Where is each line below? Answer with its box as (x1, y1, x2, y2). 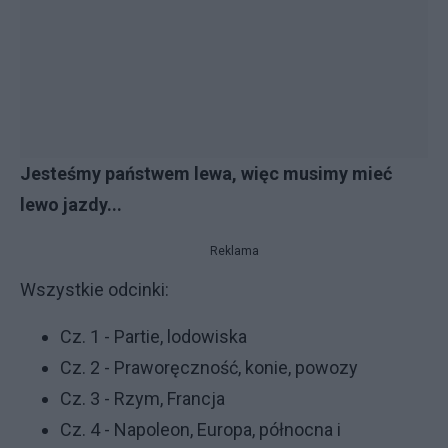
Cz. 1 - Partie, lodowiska (60, 326, 247, 347)
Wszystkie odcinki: (20, 279, 169, 300)
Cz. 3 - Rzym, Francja (60, 388, 225, 409)
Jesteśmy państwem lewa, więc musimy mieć (20, 163, 392, 184)
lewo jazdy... (20, 194, 122, 215)
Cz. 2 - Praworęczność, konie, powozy (60, 357, 358, 378)
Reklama (209, 244, 259, 258)
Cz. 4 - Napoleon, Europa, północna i (60, 419, 341, 440)
